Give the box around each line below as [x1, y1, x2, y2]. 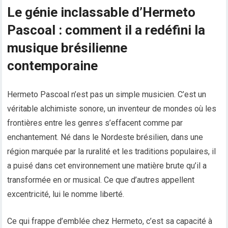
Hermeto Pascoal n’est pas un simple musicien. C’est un [7, 90, 207, 100]
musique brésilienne [7, 40, 128, 56]
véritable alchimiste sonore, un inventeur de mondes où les [7, 104, 217, 114]
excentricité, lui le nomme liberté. [7, 189, 125, 199]
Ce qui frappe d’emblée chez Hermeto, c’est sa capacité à [7, 216, 213, 226]
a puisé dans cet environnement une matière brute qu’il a [7, 161, 207, 171]
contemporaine [7, 58, 98, 74]
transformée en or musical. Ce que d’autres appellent [7, 175, 195, 185]
